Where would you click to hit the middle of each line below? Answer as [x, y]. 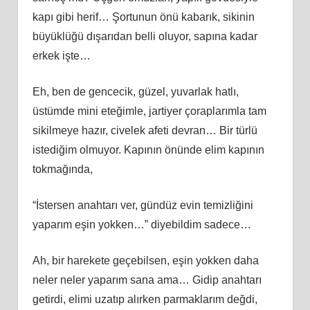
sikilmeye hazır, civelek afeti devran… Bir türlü [145, 130]
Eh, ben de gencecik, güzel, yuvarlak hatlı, [135, 91]
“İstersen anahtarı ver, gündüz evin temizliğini [143, 205]
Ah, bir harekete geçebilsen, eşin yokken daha [145, 260]
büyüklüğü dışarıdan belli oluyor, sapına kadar [145, 36]
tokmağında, [62, 169]
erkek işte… [61, 55]
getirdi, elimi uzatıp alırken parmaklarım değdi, [145, 299]
